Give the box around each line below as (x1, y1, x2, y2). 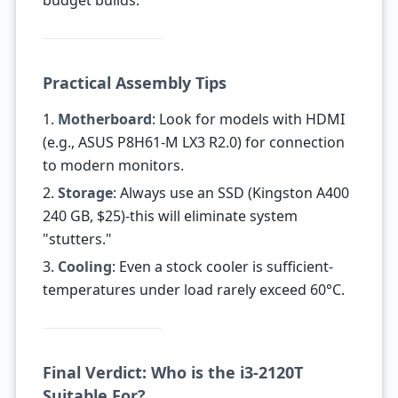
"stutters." (42, 229, 112, 249)
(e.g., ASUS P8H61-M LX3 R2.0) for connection (42, 132, 345, 152)
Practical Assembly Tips (42, 72, 227, 93)
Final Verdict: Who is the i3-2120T (42, 362, 303, 383)
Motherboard (57, 109, 152, 129)
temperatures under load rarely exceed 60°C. (42, 280, 345, 299)
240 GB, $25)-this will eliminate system (42, 206, 298, 226)
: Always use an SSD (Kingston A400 (112, 183, 349, 203)
